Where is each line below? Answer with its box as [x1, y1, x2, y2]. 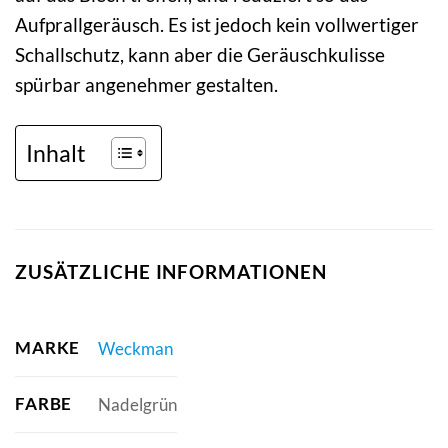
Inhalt [26, 138, 86, 167]
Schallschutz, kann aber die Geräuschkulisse [15, 42, 385, 66]
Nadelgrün [97, 393, 177, 415]
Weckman [97, 337, 173, 359]
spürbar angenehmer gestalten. [15, 72, 278, 96]
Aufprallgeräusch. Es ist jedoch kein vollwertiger [15, 12, 419, 36]
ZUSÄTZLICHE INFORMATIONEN [15, 259, 327, 283]
